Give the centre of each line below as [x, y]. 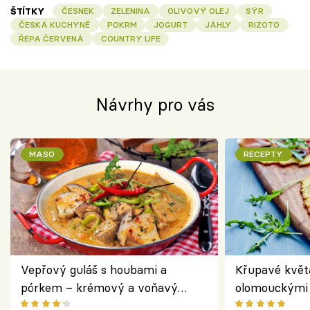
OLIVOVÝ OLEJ [198, 10]
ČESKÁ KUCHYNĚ [55, 24]
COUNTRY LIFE [130, 38]
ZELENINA [131, 10]
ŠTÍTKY [28, 11]
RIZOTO [264, 24]
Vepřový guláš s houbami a [94, 269]
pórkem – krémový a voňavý [99, 287]
